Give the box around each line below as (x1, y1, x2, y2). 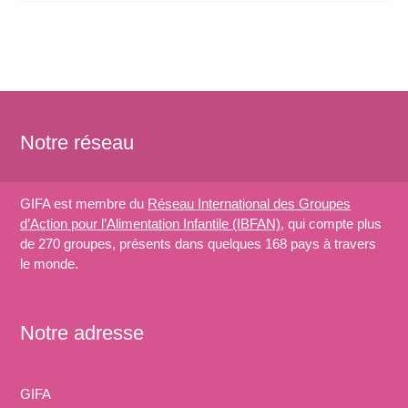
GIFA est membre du (20, 196, 148, 212)
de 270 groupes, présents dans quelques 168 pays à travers (20, 236, 377, 252)
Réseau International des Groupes (148, 196, 352, 212)
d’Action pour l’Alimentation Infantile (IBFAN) (20, 216, 281, 232)
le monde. (20, 256, 79, 272)
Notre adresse (20, 321, 145, 345)
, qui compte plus (280, 216, 382, 232)
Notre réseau (20, 131, 135, 155)
